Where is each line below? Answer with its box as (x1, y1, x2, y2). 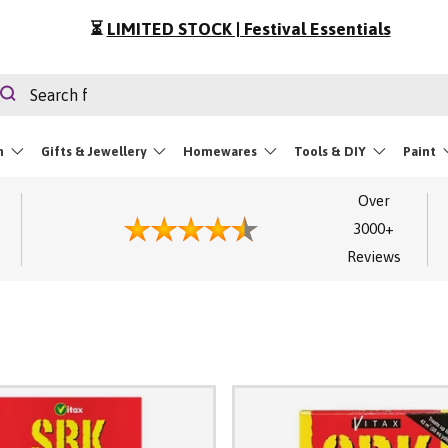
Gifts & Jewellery (40, 143, 146, 159)
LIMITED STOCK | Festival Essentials (106, 19, 391, 39)
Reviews (346, 248, 401, 266)
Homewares (182, 143, 257, 159)
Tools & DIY (293, 143, 366, 159)
